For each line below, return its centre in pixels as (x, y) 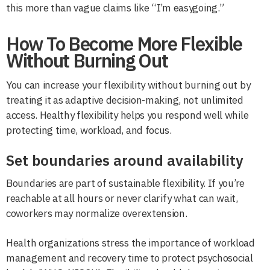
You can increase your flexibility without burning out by (128, 85)
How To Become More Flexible (124, 43)
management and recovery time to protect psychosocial (130, 258)
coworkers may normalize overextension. (97, 213)
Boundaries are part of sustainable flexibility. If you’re (125, 183)
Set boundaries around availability (125, 160)
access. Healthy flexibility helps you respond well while (127, 115)
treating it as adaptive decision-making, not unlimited (125, 100)
